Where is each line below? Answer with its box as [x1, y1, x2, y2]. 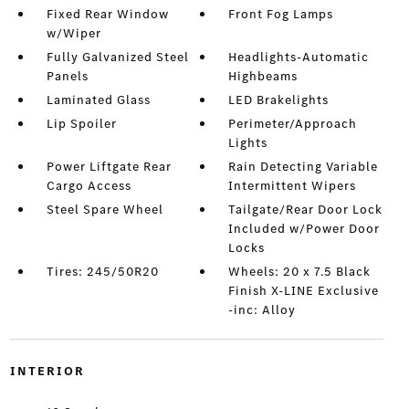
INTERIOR [9, 362, 85, 381]
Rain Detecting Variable [228, 158, 379, 176]
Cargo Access [46, 177, 131, 195]
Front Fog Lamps [228, 5, 334, 24]
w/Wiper [46, 25, 101, 43]
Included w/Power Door [228, 220, 381, 238]
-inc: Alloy [228, 301, 297, 320]
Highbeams [228, 68, 299, 86]
